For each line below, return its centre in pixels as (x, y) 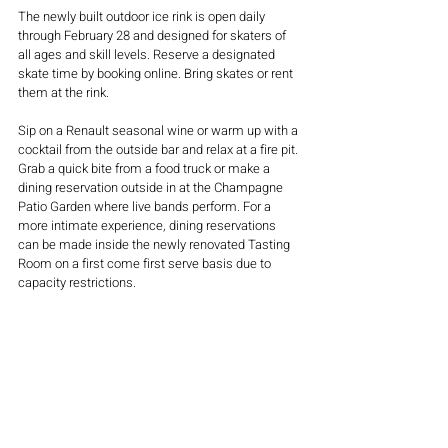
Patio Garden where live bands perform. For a (146, 206)
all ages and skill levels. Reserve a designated (148, 54)
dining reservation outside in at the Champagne (152, 187)
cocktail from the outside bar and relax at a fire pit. (159, 149)
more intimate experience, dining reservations (148, 225)
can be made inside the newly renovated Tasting (155, 244)
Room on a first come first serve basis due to (146, 263)
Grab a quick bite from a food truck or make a (145, 168)
